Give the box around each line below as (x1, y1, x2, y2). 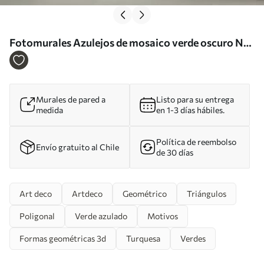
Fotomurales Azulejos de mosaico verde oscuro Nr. (9, 35, 250, 49)
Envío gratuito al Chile (36, 141, 119, 152)
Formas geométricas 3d (19, 233, 106, 243)
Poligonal (19, 210, 55, 221)
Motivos (147, 210, 178, 221)
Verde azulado (75, 210, 127, 221)
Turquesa (126, 233, 160, 243)
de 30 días (156, 147, 193, 157)
